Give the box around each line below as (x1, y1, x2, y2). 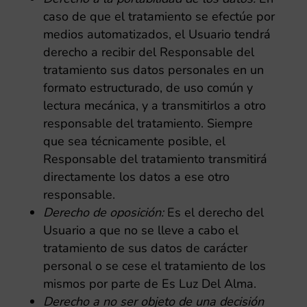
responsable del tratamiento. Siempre (42, 115, 253, 132)
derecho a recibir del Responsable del (42, 44, 254, 60)
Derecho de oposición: (42, 204, 164, 221)
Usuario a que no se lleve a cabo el (42, 222, 238, 238)
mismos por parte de (42, 275, 158, 292)
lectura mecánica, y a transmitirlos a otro (42, 97, 266, 114)
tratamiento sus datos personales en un (42, 62, 264, 78)
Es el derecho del (167, 204, 264, 221)
